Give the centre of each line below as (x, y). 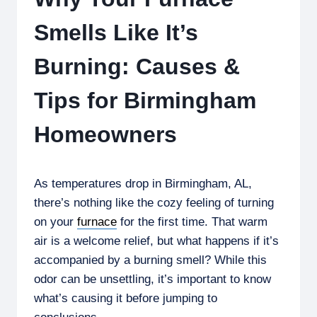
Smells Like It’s (116, 32)
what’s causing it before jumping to (126, 298)
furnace (97, 221)
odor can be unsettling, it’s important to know (152, 279)
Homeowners (105, 134)
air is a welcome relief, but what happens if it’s (156, 241)
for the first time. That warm (192, 221)
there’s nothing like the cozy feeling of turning (154, 202)
